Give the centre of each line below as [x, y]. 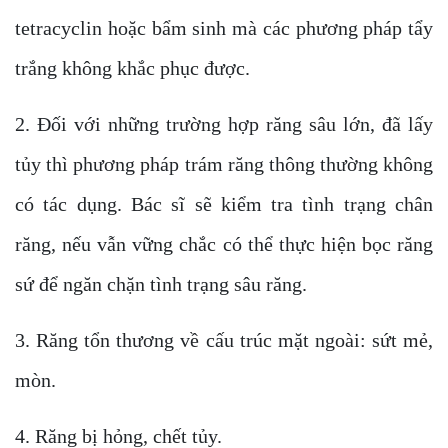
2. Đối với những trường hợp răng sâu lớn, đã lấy [224, 124]
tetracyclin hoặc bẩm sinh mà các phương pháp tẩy [224, 28]
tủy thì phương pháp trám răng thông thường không [224, 164]
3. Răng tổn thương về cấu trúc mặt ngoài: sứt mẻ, [224, 340]
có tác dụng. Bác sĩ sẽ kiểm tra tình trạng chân [224, 204]
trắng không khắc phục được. [132, 68]
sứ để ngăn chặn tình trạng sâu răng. [163, 284]
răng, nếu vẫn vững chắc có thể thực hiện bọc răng [224, 244]
